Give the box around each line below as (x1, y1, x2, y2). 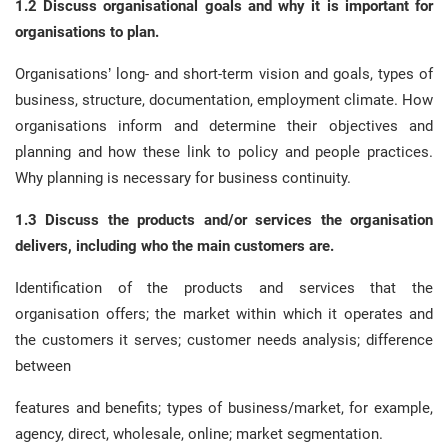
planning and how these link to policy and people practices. (15, 143, 433, 161)
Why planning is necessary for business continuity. (15, 169, 351, 187)
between (15, 357, 71, 375)
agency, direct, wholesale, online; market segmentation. (15, 425, 383, 443)
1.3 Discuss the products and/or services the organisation (15, 211, 433, 229)
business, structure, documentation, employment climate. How (15, 91, 433, 109)
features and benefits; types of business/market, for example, (15, 399, 433, 417)
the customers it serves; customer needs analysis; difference (15, 331, 433, 349)
